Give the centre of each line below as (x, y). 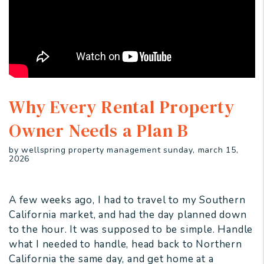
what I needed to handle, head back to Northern (126, 245)
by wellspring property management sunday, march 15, (124, 150)
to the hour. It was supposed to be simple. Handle (131, 230)
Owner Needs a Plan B (99, 131)
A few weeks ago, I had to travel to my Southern (127, 200)
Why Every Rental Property (122, 107)
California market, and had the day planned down (128, 215)
